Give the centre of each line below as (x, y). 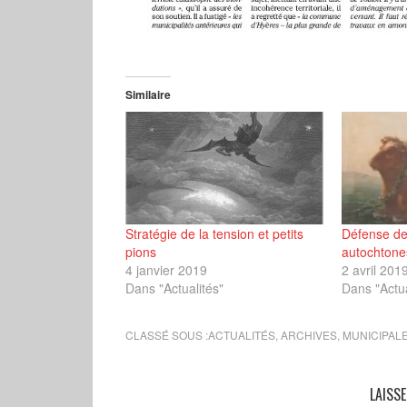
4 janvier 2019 (166, 270)
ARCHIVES (309, 335)
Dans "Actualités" (174, 288)
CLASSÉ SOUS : (167, 335)
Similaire (148, 94)
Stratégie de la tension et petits (214, 234)
